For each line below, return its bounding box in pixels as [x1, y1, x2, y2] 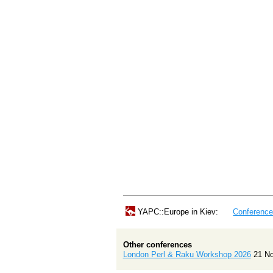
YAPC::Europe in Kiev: [135, 207, 221, 216]
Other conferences [122, 240, 192, 250]
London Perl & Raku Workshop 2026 [122, 250, 251, 260]
